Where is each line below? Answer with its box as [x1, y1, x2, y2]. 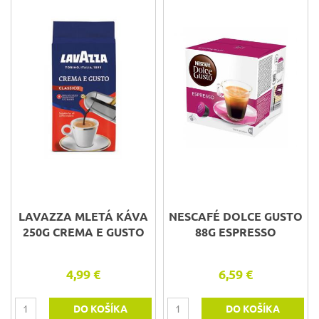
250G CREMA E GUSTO [22, 226, 145, 239]
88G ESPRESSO [195, 226, 276, 239]
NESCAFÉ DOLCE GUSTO [169, 210, 303, 223]
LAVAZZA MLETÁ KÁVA [19, 210, 148, 223]
